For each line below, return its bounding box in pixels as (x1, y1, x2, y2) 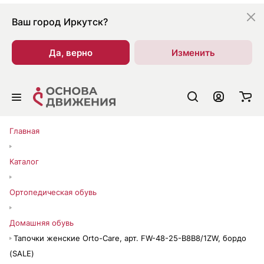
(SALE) (9, 249, 34, 258)
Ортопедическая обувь (9, 187, 97, 197)
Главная (9, 126, 39, 136)
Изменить (171, 47, 215, 58)
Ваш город (12, 16, 61, 28)
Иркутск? (64, 16, 108, 28)
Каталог (9, 157, 39, 166)
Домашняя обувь (9, 218, 74, 227)
